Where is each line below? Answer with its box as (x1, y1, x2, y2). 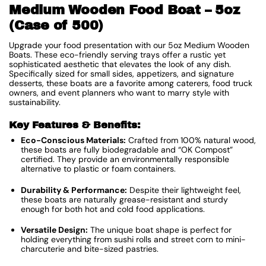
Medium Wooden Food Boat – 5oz (9, 3, 240, 18)
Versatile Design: (21, 224, 88, 236)
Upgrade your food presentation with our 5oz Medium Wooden (9, 40, 249, 51)
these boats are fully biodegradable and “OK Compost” (21, 144, 233, 156)
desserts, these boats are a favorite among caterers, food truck (9, 78, 252, 89)
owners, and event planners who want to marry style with (9, 87, 229, 99)
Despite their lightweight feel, (127, 184, 241, 195)
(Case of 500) (9, 18, 104, 33)
